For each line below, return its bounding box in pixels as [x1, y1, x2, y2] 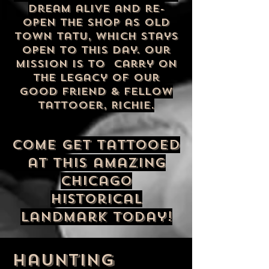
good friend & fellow [19, 85, 173, 98]
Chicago [60, 172, 132, 189]
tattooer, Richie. [38, 98, 154, 112]
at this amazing [26, 154, 166, 171]
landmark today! [20, 208, 172, 225]
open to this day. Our [22, 43, 171, 57]
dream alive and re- [28, 2, 165, 16]
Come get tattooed [12, 136, 180, 153]
